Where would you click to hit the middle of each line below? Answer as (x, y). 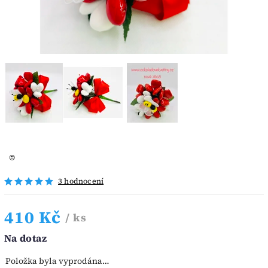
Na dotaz (25, 238)
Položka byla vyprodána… (57, 261)
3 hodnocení (81, 181)
